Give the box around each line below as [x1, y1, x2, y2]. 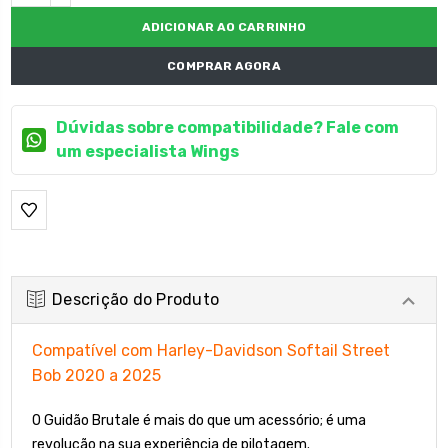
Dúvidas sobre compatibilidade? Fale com [56, 117, 399, 137]
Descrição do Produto [52, 289, 219, 309]
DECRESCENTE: [61, 10, 136, 23]
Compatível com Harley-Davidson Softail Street [32, 340, 390, 360]
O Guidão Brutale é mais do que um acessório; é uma [32, 411, 366, 429]
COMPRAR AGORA [167, 58, 281, 73]
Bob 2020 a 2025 [32, 365, 161, 385]
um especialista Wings [56, 141, 239, 161]
